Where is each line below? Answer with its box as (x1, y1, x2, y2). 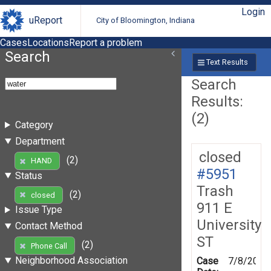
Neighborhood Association (15, 255, 128, 267)
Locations (27, 36, 69, 48)
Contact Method (15, 220, 82, 232)
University (197, 216, 261, 233)
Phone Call (30, 241, 67, 250)
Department (15, 135, 65, 147)
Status (15, 169, 42, 181)
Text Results (206, 57, 248, 67)
